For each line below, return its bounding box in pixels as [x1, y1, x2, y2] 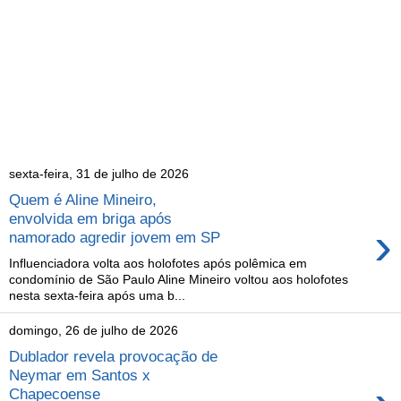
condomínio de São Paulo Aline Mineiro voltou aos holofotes [9, 271, 348, 286]
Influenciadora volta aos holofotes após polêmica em [9, 255, 307, 270]
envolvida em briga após [9, 209, 172, 227]
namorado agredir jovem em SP [9, 227, 220, 246]
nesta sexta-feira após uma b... [9, 287, 185, 303]
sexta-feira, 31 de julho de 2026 [9, 166, 189, 182]
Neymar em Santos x [9, 366, 150, 385]
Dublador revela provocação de [9, 347, 218, 366]
